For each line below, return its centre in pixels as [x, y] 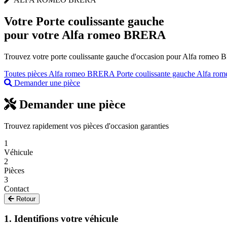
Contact [16, 188]
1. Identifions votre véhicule [61, 219]
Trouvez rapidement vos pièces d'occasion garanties [86, 126]
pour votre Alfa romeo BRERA [85, 35]
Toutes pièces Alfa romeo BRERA [60, 73]
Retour [25, 199]
